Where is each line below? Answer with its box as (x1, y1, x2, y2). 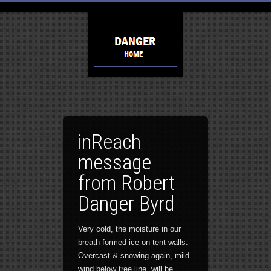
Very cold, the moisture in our (78, 224, 181, 233)
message (78, 150, 151, 174)
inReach (78, 129, 141, 154)
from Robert (78, 171, 175, 195)
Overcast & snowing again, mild (78, 251, 189, 260)
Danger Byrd (78, 191, 175, 215)
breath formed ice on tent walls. (78, 238, 188, 247)
